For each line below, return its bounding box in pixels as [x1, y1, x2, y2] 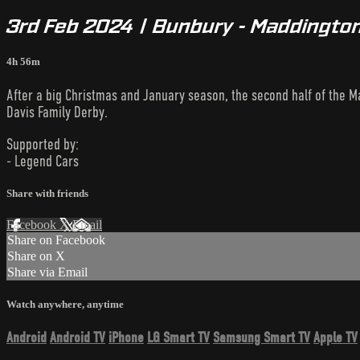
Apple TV [313, 329, 358, 347]
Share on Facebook [7, 233, 105, 247]
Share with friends [6, 186, 88, 199]
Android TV [50, 329, 105, 347]
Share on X [7, 249, 65, 264]
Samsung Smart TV [213, 329, 310, 347]
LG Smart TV [147, 329, 210, 347]
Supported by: [6, 135, 79, 153]
